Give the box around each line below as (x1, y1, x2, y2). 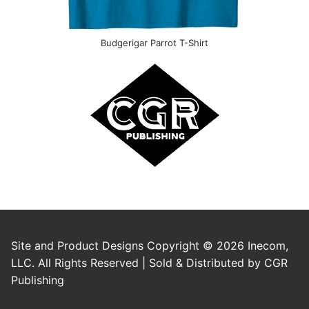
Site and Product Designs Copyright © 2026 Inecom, (11, 238, 288, 252)
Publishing (11, 272, 64, 287)
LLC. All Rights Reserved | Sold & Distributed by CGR (11, 255, 288, 270)
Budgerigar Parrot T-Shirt (101, 37, 208, 48)
